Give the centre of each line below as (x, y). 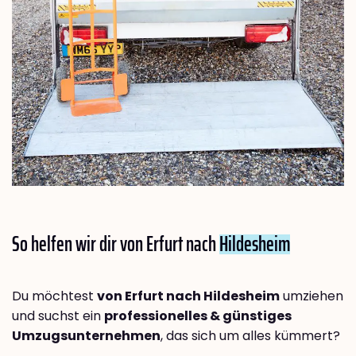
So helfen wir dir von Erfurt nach (116, 244)
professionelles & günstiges (198, 316)
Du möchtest (54, 296)
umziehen (311, 296)
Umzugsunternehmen (86, 336)
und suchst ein (58, 316)
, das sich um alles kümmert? (250, 336)
